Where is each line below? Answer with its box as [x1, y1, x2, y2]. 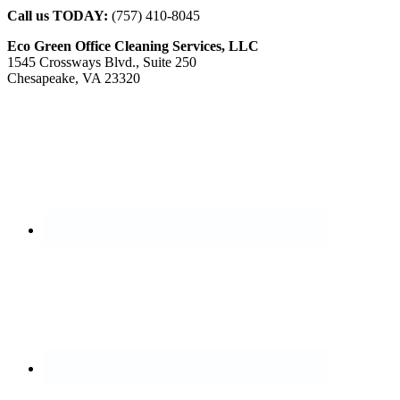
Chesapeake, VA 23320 [7, 71, 140, 87]
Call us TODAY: [7, 8, 108, 24]
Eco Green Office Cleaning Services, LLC [7, 38, 259, 54]
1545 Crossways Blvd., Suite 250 [7, 54, 196, 71]
